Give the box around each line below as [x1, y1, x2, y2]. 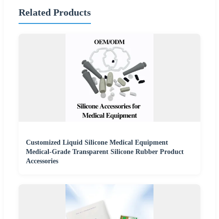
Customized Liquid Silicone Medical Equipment [26, 139, 168, 147]
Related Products [19, 6, 91, 18]
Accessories [26, 157, 58, 165]
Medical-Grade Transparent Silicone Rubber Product [26, 148, 184, 156]
